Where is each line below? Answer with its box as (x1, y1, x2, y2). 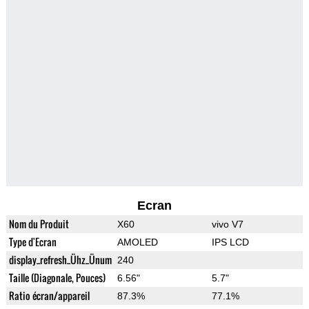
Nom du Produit (8, 217, 69, 232)
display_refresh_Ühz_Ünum (8, 252, 112, 268)
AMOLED (117, 237, 158, 248)
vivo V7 (211, 219, 243, 230)
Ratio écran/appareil (8, 288, 90, 303)
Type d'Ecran (8, 235, 57, 250)
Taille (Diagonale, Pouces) (8, 270, 106, 286)
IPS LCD (211, 237, 249, 248)
